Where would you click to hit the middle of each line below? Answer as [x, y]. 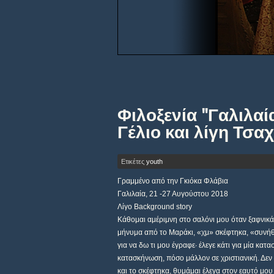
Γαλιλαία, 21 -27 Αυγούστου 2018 [173, 194]
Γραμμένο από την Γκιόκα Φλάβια [173, 181]
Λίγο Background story [155, 207]
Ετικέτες [134, 161]
